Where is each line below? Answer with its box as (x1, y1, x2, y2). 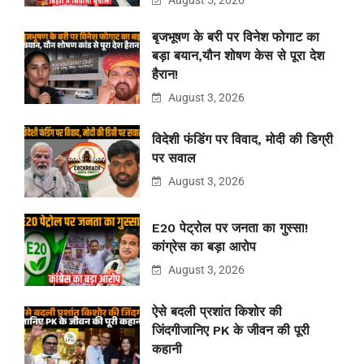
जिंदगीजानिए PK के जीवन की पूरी (152, 323, 310, 339)
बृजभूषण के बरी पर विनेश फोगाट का (152, 29, 319, 45)
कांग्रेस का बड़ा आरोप (152, 239, 256, 255)
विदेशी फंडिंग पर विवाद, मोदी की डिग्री (152, 132, 333, 148)
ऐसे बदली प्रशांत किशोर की (152, 304, 282, 320)
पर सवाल (152, 150, 196, 167)
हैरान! (152, 67, 178, 83)
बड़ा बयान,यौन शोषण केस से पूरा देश (152, 48, 324, 64)
